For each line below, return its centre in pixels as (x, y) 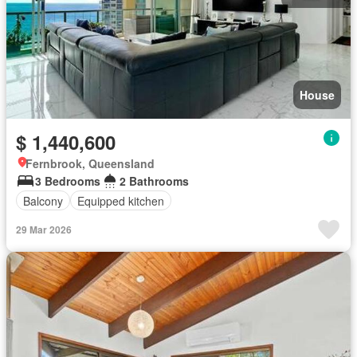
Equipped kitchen (121, 200)
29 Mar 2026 (44, 229)
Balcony (43, 200)
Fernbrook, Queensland (90, 163)
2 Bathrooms (154, 181)
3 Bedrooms (68, 181)
